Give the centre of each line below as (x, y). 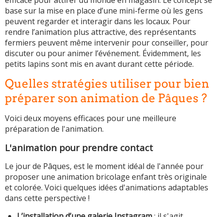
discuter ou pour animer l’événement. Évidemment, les (103, 53)
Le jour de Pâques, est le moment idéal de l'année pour (104, 166)
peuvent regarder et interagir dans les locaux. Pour (98, 21)
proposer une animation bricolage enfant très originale (106, 177)
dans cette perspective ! (47, 198)
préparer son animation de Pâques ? (106, 98)
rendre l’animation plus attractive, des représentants (101, 32)
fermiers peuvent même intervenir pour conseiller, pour (107, 42)
